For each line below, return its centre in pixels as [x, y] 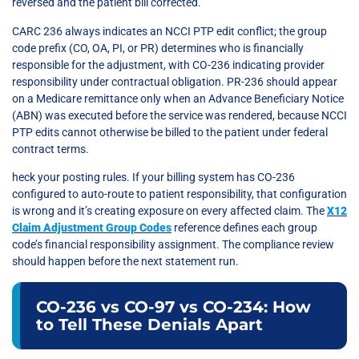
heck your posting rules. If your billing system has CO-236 [153, 177]
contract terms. [50, 149]
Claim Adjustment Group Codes [92, 228]
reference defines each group [244, 228]
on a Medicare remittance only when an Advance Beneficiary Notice [178, 98]
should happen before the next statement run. [125, 262]
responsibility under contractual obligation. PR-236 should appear [175, 81]
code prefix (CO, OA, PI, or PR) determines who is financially [158, 48]
